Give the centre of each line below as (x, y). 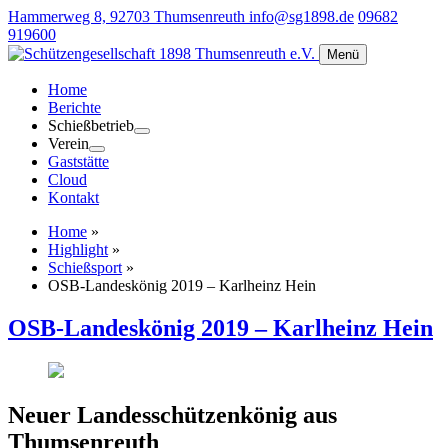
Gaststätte (78, 161)
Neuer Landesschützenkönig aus (172, 414)
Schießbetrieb (91, 125)
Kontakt (73, 197)
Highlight (78, 249)
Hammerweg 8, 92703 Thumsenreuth (128, 16)
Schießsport (85, 267)
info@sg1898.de (301, 16)
